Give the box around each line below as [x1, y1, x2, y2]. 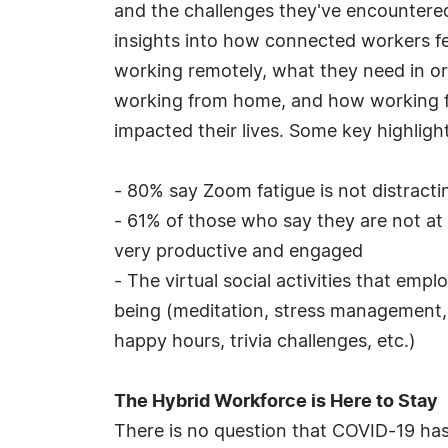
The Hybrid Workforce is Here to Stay [114, 393, 438, 411]
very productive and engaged [114, 243, 363, 261]
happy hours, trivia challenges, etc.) [114, 333, 416, 351]
